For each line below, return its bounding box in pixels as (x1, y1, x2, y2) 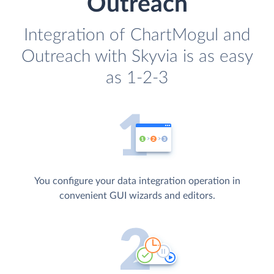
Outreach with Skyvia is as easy (21, 48, 253, 66)
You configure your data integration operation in (34, 176, 240, 187)
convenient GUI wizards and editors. (59, 191, 215, 201)
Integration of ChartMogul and (24, 26, 250, 45)
